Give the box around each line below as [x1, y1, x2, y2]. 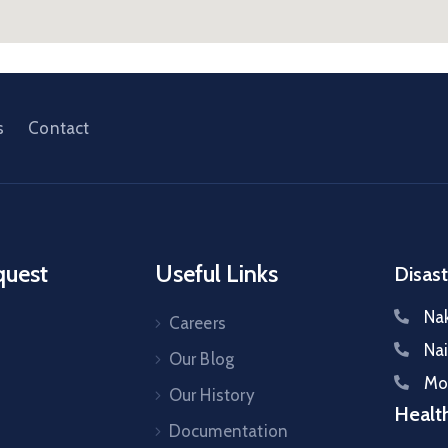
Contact [28, 118, 90, 138]
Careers [168, 313, 226, 333]
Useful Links [155, 259, 279, 288]
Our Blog [168, 349, 235, 369]
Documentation [168, 421, 289, 441]
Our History [168, 385, 255, 405]
